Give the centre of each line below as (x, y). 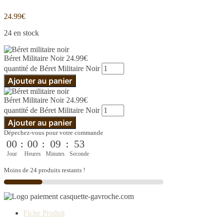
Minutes (55, 154)
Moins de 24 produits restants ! (45, 170)
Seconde (79, 154)
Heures (33, 154)
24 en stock (21, 33)
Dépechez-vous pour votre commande (54, 133)
